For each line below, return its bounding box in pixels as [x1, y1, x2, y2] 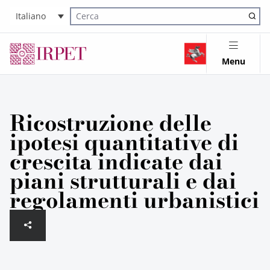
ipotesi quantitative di [10, 126, 239, 159]
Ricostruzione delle [10, 107, 212, 139]
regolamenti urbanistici [10, 184, 259, 216]
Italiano [16, 10, 46, 22]
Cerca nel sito [71, 17, 116, 28]
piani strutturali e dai [10, 165, 236, 197]
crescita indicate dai [10, 145, 222, 178]
